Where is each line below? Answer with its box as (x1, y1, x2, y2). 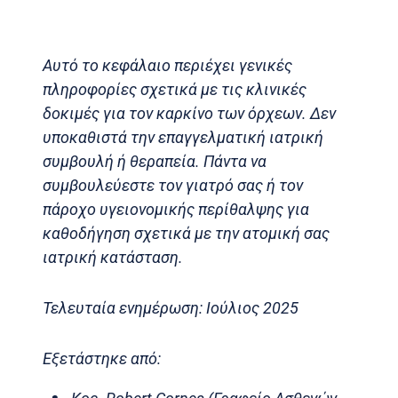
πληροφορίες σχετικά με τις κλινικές (43, 79, 306, 99)
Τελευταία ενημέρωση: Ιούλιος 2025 (43, 298, 298, 317)
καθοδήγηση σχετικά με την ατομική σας (43, 223, 330, 243)
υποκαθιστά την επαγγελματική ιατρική (43, 127, 323, 147)
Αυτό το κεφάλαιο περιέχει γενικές (43, 55, 292, 75)
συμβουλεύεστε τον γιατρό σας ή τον (43, 175, 303, 195)
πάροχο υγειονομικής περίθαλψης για (43, 199, 309, 219)
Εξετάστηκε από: (43, 348, 161, 368)
